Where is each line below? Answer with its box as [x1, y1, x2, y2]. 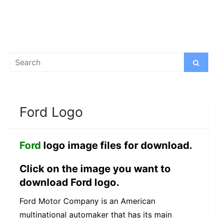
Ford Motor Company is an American [19, 196, 155, 206]
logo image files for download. [41, 139, 192, 152]
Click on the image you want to [19, 163, 171, 175]
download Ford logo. [19, 176, 119, 189]
